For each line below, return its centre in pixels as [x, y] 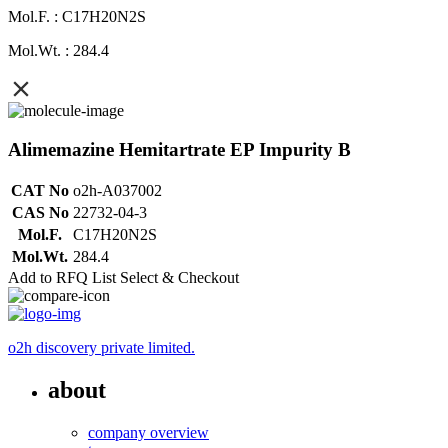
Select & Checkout [179, 278]
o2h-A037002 [117, 191]
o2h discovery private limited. [101, 348]
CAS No [40, 213]
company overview [148, 433]
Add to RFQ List [62, 278]
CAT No [40, 191]
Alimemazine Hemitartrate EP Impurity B [179, 149]
